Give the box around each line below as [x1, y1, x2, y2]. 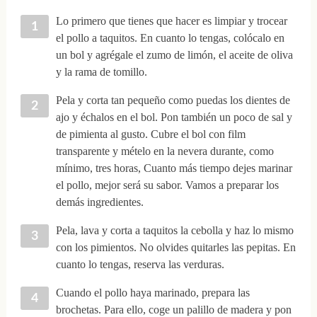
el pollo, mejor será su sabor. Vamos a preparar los [55, 178, 279, 191]
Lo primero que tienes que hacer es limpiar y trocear [55, 14, 287, 27]
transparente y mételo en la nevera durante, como [55, 144, 274, 157]
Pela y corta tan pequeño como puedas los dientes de [55, 93, 290, 106]
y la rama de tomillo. [55, 65, 147, 78]
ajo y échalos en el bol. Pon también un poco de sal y [55, 110, 292, 123]
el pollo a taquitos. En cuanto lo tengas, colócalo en [55, 31, 284, 44]
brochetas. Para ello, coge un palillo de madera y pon [55, 303, 292, 316]
